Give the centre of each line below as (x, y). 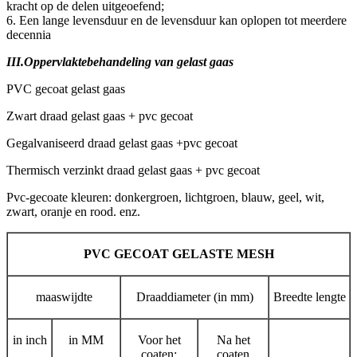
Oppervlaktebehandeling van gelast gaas (129, 61)
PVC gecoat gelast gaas (66, 88)
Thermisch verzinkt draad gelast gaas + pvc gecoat (133, 170)
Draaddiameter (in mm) (194, 296)
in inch (29, 339)
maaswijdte (64, 296)
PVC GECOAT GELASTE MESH (178, 253)
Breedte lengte (309, 296)
